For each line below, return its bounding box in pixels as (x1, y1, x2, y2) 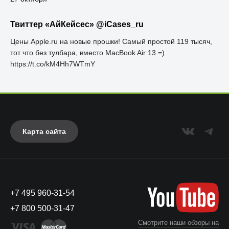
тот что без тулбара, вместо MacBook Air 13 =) (10, 49, 165, 57)
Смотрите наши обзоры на (138, 218, 219, 226)
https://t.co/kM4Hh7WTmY (10, 60, 95, 68)
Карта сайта (22, 127, 66, 135)
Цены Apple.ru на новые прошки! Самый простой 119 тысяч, (10, 37, 212, 45)
